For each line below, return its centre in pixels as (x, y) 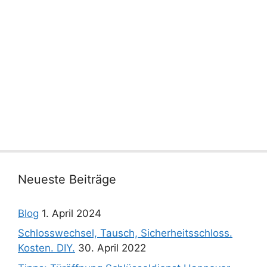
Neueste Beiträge (67, 179)
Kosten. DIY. (46, 248)
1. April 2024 (72, 213)
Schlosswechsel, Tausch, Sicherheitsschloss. (125, 233)
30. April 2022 (112, 248)
